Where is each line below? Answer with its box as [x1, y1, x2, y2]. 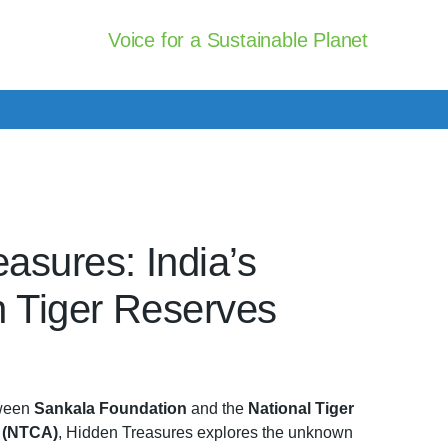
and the [187, 400, 248, 417]
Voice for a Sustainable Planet [108, 29, 368, 51]
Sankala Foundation [30, 400, 187, 417]
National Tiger [248, 400, 354, 417]
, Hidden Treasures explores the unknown [58, 424, 353, 441]
